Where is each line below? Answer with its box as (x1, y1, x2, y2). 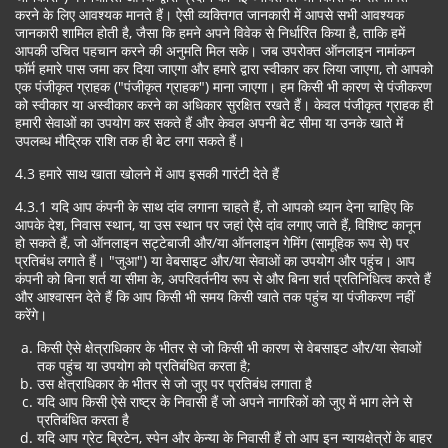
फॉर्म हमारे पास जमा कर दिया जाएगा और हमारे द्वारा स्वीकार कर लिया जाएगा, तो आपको (15, 59, 433, 78)
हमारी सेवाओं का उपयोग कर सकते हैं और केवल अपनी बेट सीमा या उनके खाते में (15, 113, 403, 132)
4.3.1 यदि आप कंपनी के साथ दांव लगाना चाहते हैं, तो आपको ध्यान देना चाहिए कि (15, 197, 413, 216)
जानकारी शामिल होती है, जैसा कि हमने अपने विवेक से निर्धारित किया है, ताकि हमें (15, 23, 405, 42)
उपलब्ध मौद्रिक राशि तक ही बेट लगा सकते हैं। (15, 131, 245, 150)
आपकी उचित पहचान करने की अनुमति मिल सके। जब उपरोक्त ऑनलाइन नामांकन (15, 41, 415, 60)
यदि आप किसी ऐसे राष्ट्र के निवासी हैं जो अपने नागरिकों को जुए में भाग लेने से (37, 392, 412, 411)
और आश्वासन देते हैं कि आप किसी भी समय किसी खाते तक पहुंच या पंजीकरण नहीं (15, 287, 414, 306)
